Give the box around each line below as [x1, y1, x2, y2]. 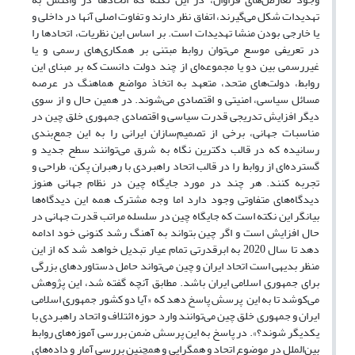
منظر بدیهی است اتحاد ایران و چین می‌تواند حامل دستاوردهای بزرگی [32, 255, 319, 277]
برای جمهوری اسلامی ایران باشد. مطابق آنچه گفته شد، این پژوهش [32, 272, 319, 294]
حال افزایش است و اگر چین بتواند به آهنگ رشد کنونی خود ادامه [32, 222, 319, 244]
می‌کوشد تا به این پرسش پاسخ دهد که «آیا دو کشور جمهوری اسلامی [32, 288, 319, 311]
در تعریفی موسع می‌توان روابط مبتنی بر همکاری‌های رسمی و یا [32, 39, 319, 61]
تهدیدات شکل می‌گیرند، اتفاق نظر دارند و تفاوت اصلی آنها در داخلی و [32, 6, 319, 28]
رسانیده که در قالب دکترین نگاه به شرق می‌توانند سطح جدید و [32, 139, 319, 161]
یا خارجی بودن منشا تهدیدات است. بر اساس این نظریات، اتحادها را [32, 22, 319, 44]
